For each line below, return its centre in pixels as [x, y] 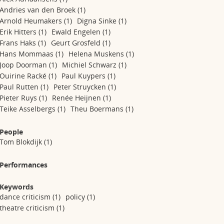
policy [76, 197]
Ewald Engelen [77, 32]
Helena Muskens [97, 54]
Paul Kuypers [85, 76]
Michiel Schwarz [90, 65]
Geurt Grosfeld [77, 43]
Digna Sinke [98, 21]
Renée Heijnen [78, 98]
